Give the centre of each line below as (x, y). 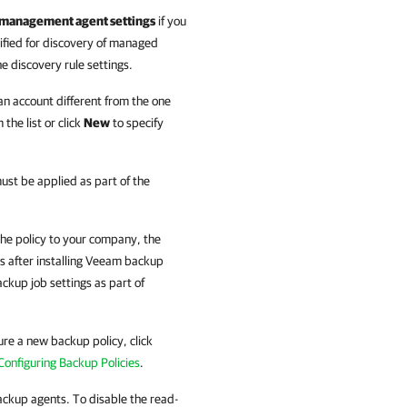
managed (134, 43)
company (113, 239)
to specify (137, 123)
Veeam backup (124, 261)
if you (171, 21)
